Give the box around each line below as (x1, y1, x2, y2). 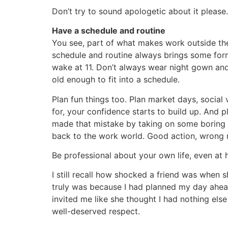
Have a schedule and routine (52, 25, 165, 36)
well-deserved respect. (52, 206, 140, 217)
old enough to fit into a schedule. (52, 74, 180, 85)
